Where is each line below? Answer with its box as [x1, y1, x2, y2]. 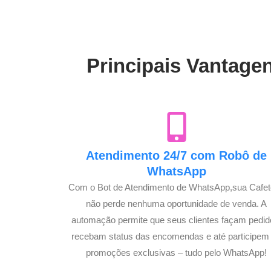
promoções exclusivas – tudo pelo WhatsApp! [86, 247, 267, 258]
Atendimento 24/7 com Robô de [86, 148, 267, 162]
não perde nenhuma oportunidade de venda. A [86, 198, 267, 209]
